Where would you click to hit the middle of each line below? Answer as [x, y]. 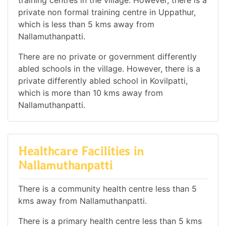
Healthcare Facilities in [81, 151]
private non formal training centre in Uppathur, [107, 12]
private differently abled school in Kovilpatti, [103, 81]
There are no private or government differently [107, 57]
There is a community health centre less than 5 [107, 188]
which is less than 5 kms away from [86, 24]
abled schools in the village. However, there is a [109, 69]
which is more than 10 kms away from [91, 93]
